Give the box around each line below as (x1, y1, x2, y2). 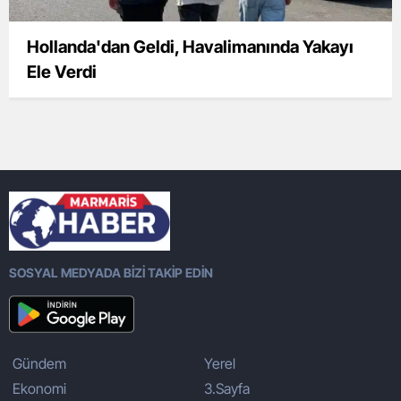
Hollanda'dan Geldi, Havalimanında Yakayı (27, 37, 354, 58)
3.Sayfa (204, 379, 250, 397)
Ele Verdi (27, 62, 97, 83)
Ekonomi (13, 379, 66, 397)
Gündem (13, 354, 66, 372)
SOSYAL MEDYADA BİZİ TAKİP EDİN (9, 264, 213, 280)
